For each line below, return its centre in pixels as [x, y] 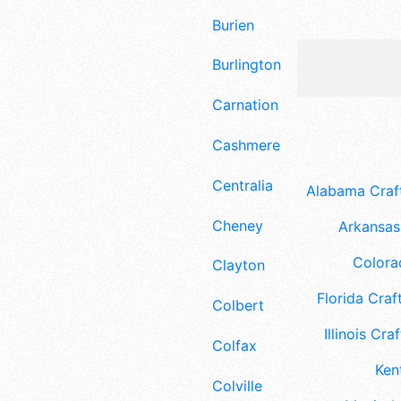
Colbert [238, 306]
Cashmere [246, 145]
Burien [233, 25]
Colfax [235, 345]
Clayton [239, 265]
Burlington [247, 65]
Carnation [245, 105]
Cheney [238, 225]
